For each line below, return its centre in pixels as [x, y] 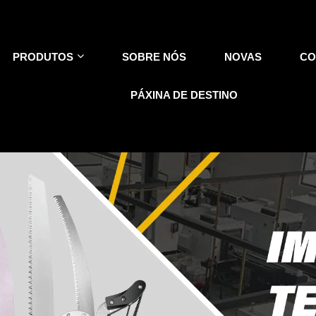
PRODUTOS [43, 57]
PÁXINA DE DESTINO [184, 95]
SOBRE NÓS [154, 57]
